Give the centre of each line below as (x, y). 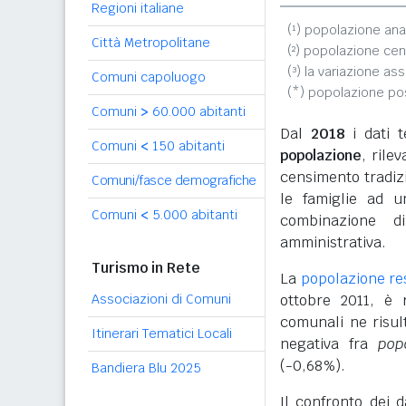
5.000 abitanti (193, 215)
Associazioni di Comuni (161, 299)
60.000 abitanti (197, 111)
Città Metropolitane (151, 43)
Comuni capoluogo (149, 77)
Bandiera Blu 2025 (146, 368)
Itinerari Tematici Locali (162, 333)
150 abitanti (187, 146)
